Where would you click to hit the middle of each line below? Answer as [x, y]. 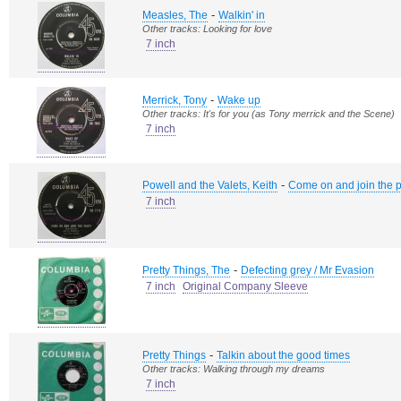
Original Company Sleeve [245, 286]
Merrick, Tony [175, 100]
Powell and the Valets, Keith [210, 185]
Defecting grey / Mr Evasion [307, 270]
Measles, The [175, 15]
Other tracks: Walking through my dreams [234, 369]
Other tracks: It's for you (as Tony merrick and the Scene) [269, 114]
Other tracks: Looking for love [207, 29]
